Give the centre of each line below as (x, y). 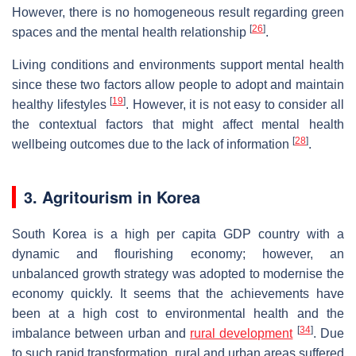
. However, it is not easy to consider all (235, 104)
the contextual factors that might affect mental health (178, 124)
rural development (242, 333)
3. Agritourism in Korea (112, 196)
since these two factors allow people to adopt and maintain (178, 84)
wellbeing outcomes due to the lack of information (152, 144)
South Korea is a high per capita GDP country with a (178, 234)
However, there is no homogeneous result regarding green (178, 12)
